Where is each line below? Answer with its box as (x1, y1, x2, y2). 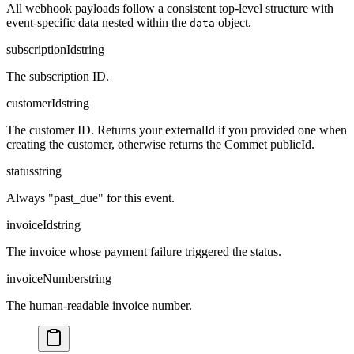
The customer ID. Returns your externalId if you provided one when (6, 122, 347, 137)
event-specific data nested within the (6, 15, 186, 29)
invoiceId (6, 217, 53, 232)
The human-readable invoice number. (6, 298, 192, 312)
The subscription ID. (6, 69, 109, 83)
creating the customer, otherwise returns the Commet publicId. (6, 137, 314, 151)
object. (218, 15, 251, 29)
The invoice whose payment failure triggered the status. (6, 244, 281, 258)
